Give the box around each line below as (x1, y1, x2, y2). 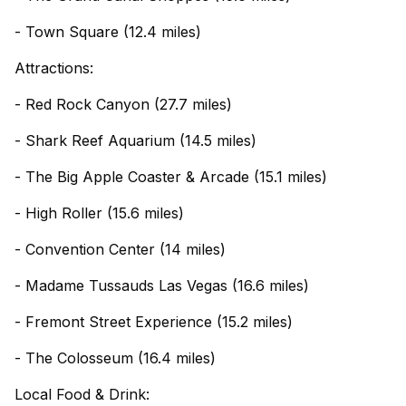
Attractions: (14, 59, 93, 77)
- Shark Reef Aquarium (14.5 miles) (14, 131, 256, 150)
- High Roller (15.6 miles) (14, 204, 184, 222)
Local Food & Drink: (14, 385, 150, 403)
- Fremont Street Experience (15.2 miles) (14, 313, 293, 331)
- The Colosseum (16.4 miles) (14, 349, 216, 367)
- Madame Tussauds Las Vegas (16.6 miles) (14, 276, 309, 295)
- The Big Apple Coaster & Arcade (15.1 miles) (14, 168, 327, 186)
